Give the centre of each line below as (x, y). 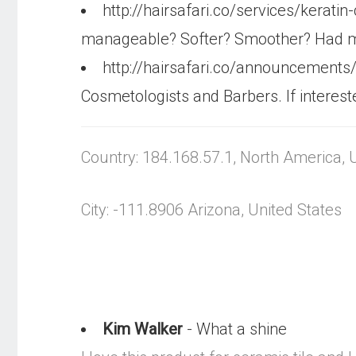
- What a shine (235, 329)
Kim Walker (143, 329)
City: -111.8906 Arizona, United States (211, 210)
